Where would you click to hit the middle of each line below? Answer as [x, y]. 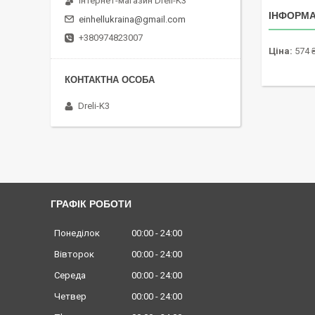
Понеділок [77, 233]
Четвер [70, 296]
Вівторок [74, 254]
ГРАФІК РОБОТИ [91, 204]
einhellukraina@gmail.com [132, 19]
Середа [70, 275]
